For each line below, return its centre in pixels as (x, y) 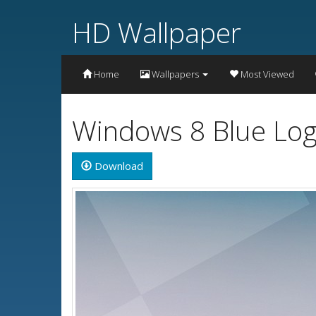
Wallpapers (175, 74)
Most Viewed (266, 74)
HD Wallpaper (157, 32)
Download (117, 166)
